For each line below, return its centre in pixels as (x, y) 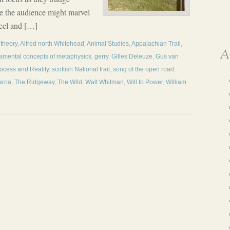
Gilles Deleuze (132, 56)
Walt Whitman (104, 82)
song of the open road (143, 69)
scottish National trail (81, 69)
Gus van (167, 56)
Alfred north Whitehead (52, 44)
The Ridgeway (34, 82)
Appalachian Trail (156, 44)
